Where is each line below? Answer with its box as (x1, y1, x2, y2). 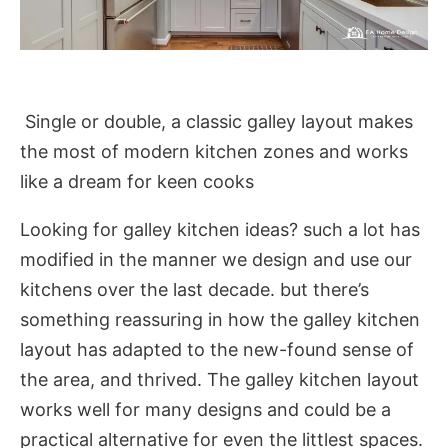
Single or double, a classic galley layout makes (20, 111, 413, 133)
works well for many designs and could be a (20, 399, 391, 421)
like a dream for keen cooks (20, 171, 254, 193)
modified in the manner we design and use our (20, 249, 412, 271)
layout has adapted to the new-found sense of (20, 339, 414, 361)
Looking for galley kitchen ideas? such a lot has (20, 219, 420, 241)
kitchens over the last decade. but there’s (20, 279, 369, 301)
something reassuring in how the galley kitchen (20, 309, 420, 331)
